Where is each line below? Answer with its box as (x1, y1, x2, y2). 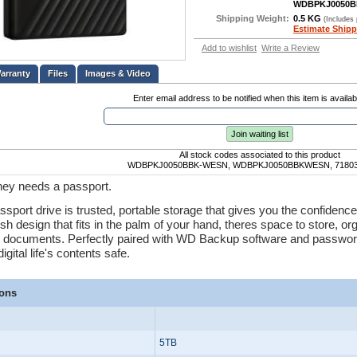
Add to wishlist (202, 43, 257, 53)
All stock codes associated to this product (178, 150, 340, 159)
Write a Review (261, 43, 320, 53)
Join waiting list (230, 129, 288, 139)
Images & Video (85, 69, 151, 78)
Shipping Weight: (216, 14, 289, 24)
